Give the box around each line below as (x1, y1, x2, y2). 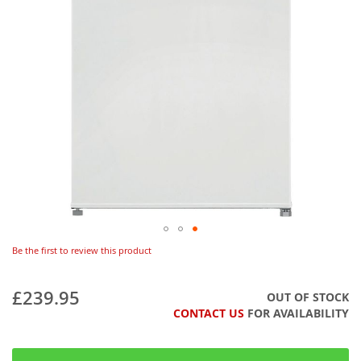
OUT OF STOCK (267, 289, 349, 305)
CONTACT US (173, 305, 244, 321)
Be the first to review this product (12, 243, 151, 256)
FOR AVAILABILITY (244, 305, 349, 321)
